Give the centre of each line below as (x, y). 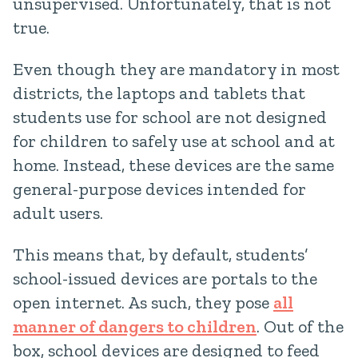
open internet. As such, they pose (143, 302)
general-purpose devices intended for (159, 189)
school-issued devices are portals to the (165, 278)
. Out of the (300, 326)
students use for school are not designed (170, 117)
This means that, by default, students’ (160, 255)
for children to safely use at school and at (174, 141)
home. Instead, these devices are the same (173, 165)
